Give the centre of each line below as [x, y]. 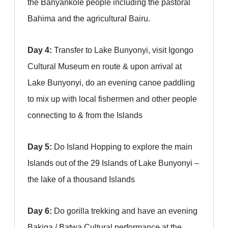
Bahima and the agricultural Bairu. [89, 19]
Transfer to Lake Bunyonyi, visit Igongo [123, 50]
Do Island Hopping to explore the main [122, 147]
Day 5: [40, 147]
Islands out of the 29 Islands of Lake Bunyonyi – [113, 163]
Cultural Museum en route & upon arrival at [105, 66]
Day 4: [40, 50]
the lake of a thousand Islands [81, 179]
